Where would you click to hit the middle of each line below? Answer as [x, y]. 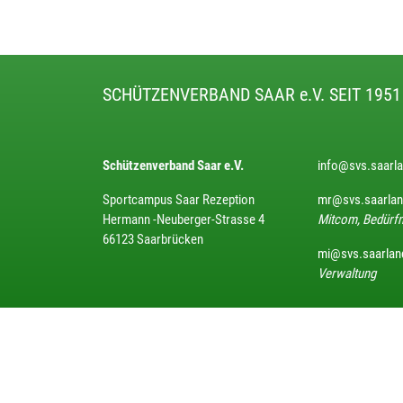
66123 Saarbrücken [153, 239]
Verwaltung [347, 273]
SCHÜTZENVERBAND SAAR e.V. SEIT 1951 [252, 94]
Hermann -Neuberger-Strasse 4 [184, 219]
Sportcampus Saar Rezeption [179, 200]
